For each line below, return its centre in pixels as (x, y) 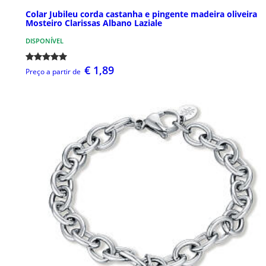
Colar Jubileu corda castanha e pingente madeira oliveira (141, 14)
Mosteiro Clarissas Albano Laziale (94, 23)
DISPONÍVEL (45, 41)
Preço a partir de (53, 72)
